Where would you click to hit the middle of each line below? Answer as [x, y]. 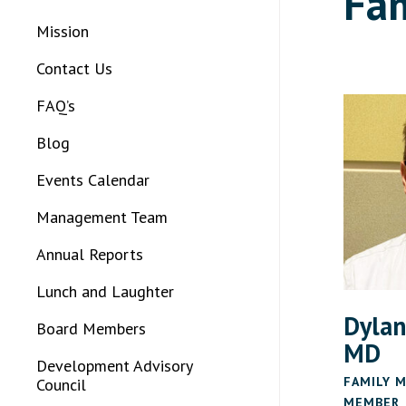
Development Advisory [114, 366]
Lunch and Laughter [105, 291]
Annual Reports [90, 254]
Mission [63, 31]
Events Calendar [93, 180]
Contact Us [74, 68]
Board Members [91, 329]
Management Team [102, 217]
